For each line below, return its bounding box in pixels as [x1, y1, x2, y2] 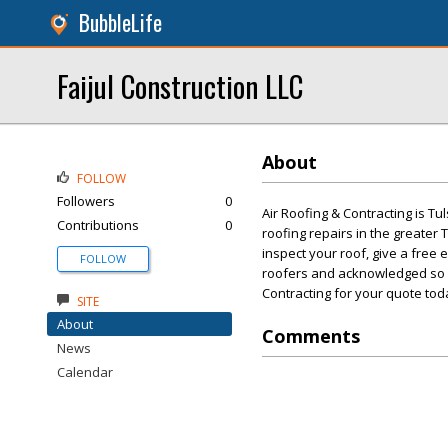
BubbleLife [79, 7, 162, 38]
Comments [262, 324, 360, 348]
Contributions [57, 216, 139, 234]
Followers [57, 192, 115, 210]
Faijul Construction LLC [57, 64, 303, 107]
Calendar [57, 363, 113, 381]
